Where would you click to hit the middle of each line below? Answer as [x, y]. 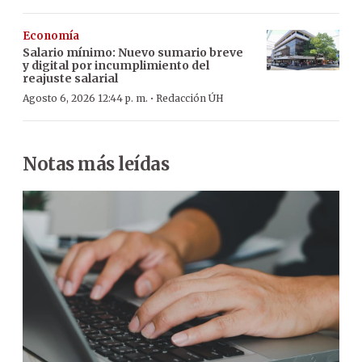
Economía [51, 36]
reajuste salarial [70, 78]
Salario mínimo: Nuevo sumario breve [133, 52]
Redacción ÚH [190, 98]
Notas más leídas [96, 164]
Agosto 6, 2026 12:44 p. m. [85, 98]
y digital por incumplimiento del [116, 65]
